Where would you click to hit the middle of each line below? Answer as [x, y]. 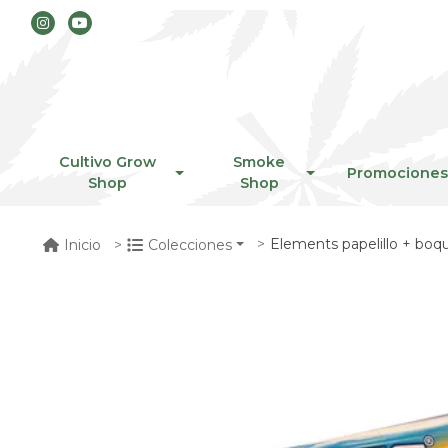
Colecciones [190, 244]
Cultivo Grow [107, 162]
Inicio [82, 244]
